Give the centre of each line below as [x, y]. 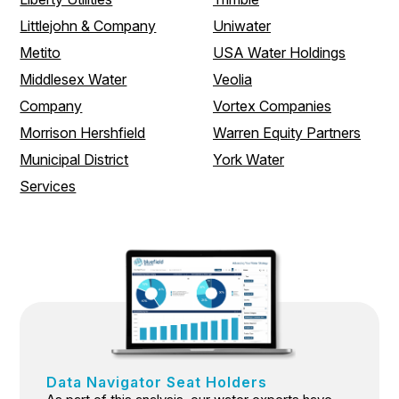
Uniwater [242, 25]
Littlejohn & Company [88, 25]
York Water [248, 159]
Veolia [232, 79]
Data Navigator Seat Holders [157, 382]
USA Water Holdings [279, 52]
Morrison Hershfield [83, 132]
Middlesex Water [73, 79]
